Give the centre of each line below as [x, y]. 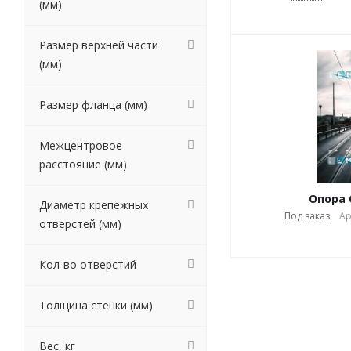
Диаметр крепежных [94, 205]
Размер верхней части [99, 45]
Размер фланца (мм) [93, 105]
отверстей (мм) [80, 224]
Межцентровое [81, 145]
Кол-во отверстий [88, 264]
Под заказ [307, 216]
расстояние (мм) [83, 164]
